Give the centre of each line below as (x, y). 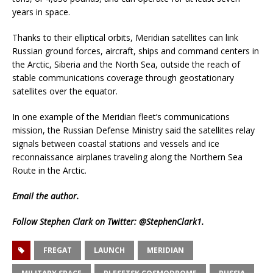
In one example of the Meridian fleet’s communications (121, 116)
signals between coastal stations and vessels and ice (116, 143)
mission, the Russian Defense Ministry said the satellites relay (133, 130)
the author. (56, 196)
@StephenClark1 (170, 221)
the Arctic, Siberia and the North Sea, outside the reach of (126, 64)
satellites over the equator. (65, 91)
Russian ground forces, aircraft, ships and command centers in (136, 51)
